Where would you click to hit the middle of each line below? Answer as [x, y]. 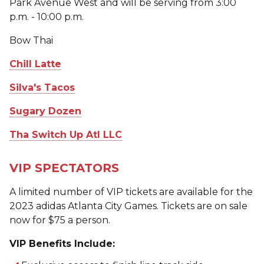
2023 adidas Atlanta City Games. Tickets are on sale [85, 206]
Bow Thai [31, 40]
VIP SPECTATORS [64, 168]
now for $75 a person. [60, 220]
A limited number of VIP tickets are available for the [131, 192]
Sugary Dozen [45, 111]
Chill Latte [35, 64]
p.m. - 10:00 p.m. [47, 16]
